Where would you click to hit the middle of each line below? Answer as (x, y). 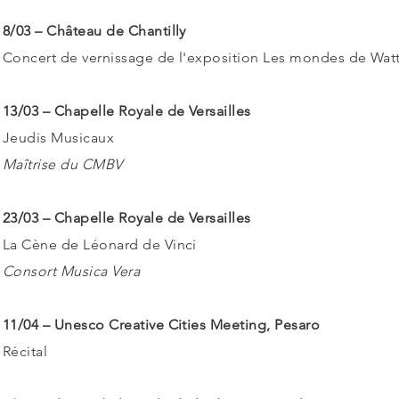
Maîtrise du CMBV (63, 164)
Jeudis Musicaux (59, 138)
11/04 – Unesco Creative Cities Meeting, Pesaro (162, 325)
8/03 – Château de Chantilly (94, 31)
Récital (25, 351)
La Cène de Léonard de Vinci (100, 244)
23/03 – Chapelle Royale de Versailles (127, 218)
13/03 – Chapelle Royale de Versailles (127, 111)
